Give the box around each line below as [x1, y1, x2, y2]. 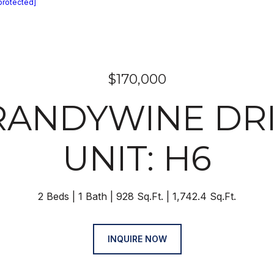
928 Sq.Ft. [116, 190, 163, 202]
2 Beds [38, 190, 69, 202]
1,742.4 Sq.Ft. [172, 190, 236, 202]
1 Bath [78, 190, 107, 202]
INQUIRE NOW [107, 234, 167, 244]
